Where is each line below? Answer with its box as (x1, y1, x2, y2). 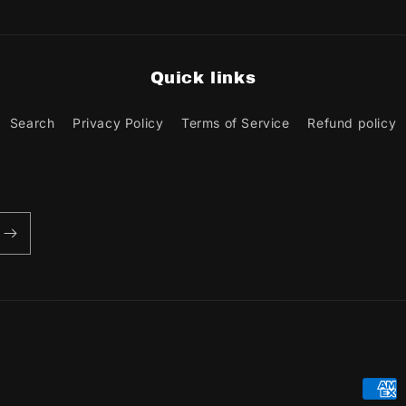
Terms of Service (181, 115, 290, 130)
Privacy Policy (72, 115, 164, 130)
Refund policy (307, 115, 397, 130)
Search (9, 115, 55, 130)
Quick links (150, 69, 256, 87)
